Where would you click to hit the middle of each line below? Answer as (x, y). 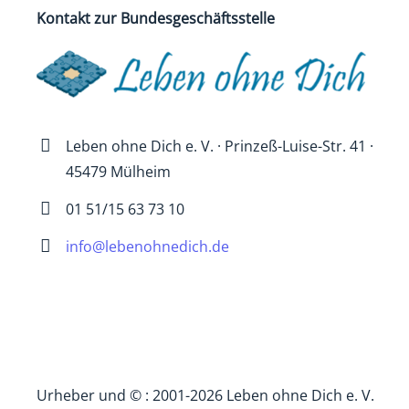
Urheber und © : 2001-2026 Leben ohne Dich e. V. (205, 395)
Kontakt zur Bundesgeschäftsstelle (156, 19)
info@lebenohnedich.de (147, 246)
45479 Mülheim (118, 171)
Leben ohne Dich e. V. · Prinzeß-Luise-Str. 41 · (220, 146)
